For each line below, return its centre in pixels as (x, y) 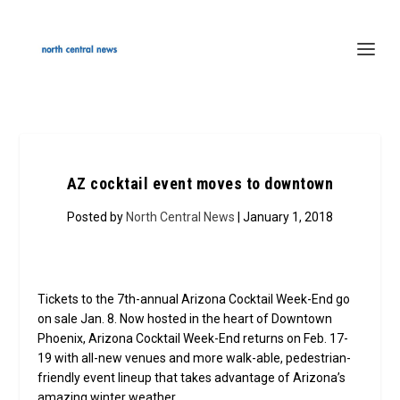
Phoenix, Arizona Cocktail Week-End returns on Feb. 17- (193, 338)
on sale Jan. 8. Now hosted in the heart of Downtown (185, 319)
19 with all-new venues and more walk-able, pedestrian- (195, 358)
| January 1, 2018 (284, 217)
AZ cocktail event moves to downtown (200, 183)
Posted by (96, 217)
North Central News (180, 217)
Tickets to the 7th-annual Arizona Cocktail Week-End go (194, 299)
